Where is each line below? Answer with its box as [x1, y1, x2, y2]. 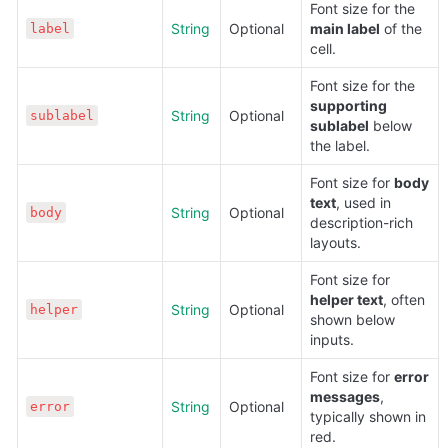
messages [310, 388, 380, 405]
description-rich [310, 214, 413, 231]
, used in [336, 194, 391, 211]
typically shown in [310, 408, 426, 425]
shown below [310, 311, 395, 328]
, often [383, 291, 425, 308]
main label [310, 20, 380, 37]
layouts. [310, 234, 361, 251]
